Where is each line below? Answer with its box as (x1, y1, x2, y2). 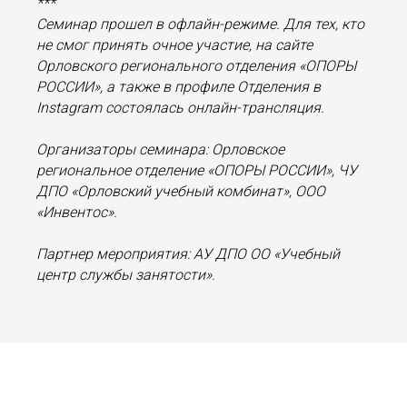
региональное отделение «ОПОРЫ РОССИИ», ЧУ (36, 162, 357, 179)
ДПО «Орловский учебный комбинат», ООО (36, 183, 325, 200)
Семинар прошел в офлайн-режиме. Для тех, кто (36, 15, 364, 33)
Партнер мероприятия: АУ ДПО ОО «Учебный (36, 245, 340, 263)
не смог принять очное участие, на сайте (36, 36, 313, 54)
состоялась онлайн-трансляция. (105, 99, 324, 116)
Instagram (36, 99, 102, 116)
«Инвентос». (36, 203, 117, 221)
